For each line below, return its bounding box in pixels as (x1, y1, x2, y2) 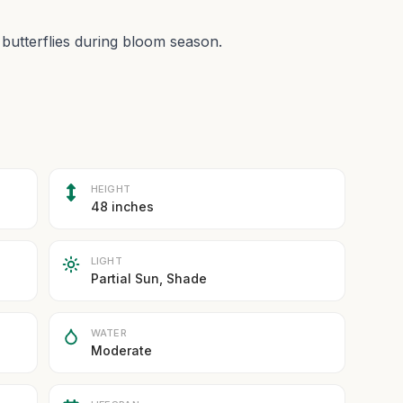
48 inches (90, 199, 154, 214)
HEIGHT (90, 183, 131, 195)
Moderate (90, 343, 152, 358)
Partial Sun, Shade (90, 271, 207, 286)
